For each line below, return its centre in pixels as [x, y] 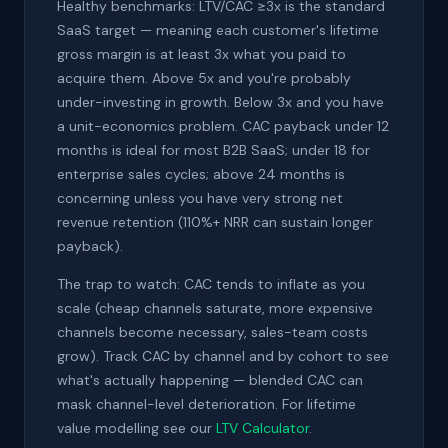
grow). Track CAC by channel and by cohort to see [223, 356]
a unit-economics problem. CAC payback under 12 [223, 126]
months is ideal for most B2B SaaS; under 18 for [213, 150]
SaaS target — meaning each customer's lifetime [218, 30]
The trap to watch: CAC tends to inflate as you [211, 284]
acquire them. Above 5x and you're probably [204, 78]
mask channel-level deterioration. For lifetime [206, 404]
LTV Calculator [262, 428]
